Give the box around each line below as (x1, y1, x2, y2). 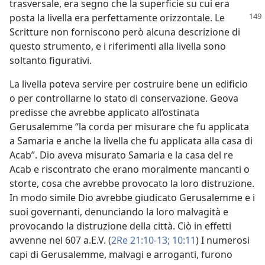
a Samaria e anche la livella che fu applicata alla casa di (9, 134, 253, 147)
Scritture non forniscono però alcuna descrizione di (9, 25, 240, 38)
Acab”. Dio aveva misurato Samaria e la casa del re (9, 148, 233, 161)
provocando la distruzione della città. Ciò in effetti (9, 219, 231, 232)
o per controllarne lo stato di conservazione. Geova (9, 92, 238, 105)
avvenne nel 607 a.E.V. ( (9, 234, 111, 247)
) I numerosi (196, 234, 250, 247)
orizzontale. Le (160, 11, 225, 24)
